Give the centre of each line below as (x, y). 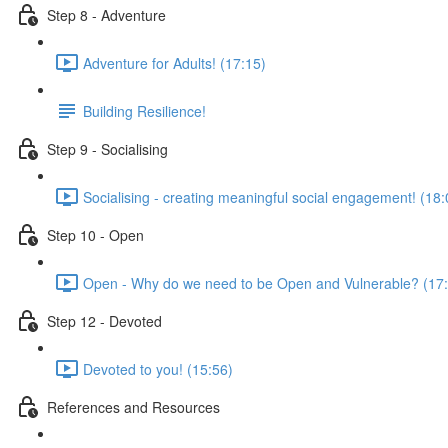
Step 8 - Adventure (106, 14)
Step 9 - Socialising (107, 148)
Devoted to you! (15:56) (158, 368)
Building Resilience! (144, 110)
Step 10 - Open (95, 234)
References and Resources (133, 406)
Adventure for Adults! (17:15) (174, 62)
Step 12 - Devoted (104, 320)
